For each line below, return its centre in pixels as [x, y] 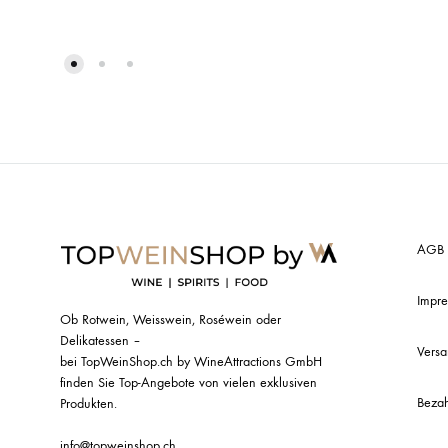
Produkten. [88, 404]
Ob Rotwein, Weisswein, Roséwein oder [170, 320]
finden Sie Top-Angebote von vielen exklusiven [188, 383]
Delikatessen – [100, 341]
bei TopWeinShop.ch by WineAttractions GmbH [191, 362]
